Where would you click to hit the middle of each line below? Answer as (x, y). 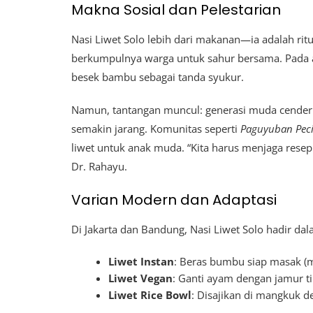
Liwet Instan (141, 262)
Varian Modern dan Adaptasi (174, 200)
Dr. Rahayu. (99, 167)
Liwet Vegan (141, 278)
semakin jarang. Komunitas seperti (156, 129)
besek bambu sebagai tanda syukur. (158, 77)
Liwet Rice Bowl (150, 295)
